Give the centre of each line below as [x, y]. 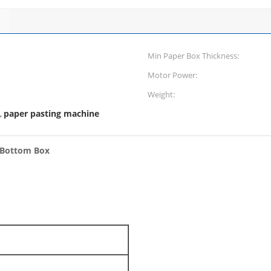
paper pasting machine [51, 113]
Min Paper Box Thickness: [193, 56]
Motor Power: [172, 75]
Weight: [161, 94]
